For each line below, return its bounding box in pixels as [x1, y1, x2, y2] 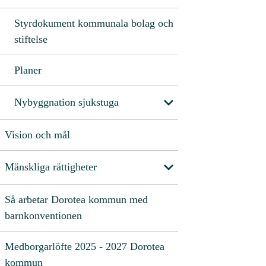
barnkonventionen [5, 209, 82, 221]
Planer [14, 64, 42, 76]
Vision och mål [5, 128, 70, 141]
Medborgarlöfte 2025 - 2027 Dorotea [5, 240, 164, 252]
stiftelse [14, 33, 47, 45]
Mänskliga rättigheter [5, 161, 97, 173]
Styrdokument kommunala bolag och [14, 17, 173, 29]
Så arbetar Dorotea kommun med [5, 193, 148, 205]
